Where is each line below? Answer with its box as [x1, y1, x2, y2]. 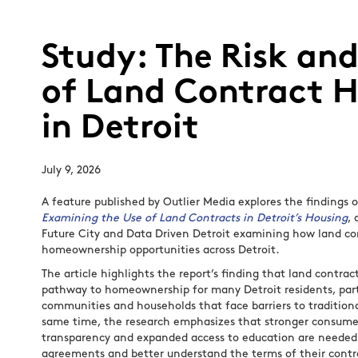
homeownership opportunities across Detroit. [42, 245, 280, 257]
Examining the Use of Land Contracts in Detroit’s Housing [42, 213, 348, 225]
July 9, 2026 [42, 165, 101, 177]
